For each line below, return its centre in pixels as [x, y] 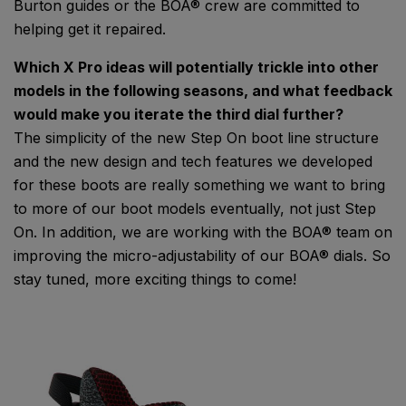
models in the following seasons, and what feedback [203, 91]
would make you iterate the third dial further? [179, 115]
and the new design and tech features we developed [193, 162]
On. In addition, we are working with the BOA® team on [203, 232]
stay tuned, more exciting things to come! [155, 280]
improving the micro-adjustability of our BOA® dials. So [202, 256]
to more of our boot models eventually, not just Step [195, 209]
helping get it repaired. [90, 29]
